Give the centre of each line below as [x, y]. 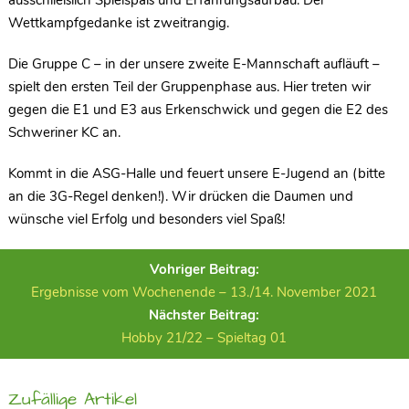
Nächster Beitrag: [204, 315]
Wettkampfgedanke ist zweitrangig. [118, 22]
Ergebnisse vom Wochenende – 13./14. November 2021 [204, 292]
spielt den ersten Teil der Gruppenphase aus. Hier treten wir [189, 86]
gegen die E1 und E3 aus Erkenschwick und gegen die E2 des [198, 109]
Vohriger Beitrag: [204, 269]
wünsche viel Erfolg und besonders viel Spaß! [146, 219]
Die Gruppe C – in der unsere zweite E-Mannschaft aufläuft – [194, 63]
